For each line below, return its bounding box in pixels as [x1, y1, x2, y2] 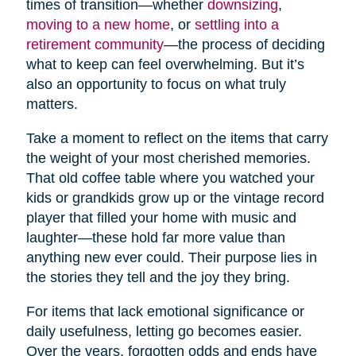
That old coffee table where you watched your [25, 170, 315, 187]
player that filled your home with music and [25, 210, 296, 226]
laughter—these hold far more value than [25, 230, 285, 246]
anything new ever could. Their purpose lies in [25, 250, 317, 266]
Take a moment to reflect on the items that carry [25, 130, 328, 147]
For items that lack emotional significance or [25, 304, 304, 320]
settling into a [194, 17, 279, 33]
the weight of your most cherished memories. [25, 150, 311, 167]
